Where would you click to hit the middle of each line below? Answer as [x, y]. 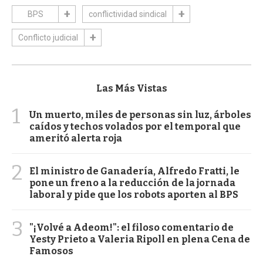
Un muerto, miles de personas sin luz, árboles [140, 115]
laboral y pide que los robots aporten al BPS [134, 195]
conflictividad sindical [128, 14]
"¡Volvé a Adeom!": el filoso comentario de [131, 228]
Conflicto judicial [48, 38]
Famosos [51, 251]
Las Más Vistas [131, 89]
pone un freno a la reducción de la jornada [132, 183]
